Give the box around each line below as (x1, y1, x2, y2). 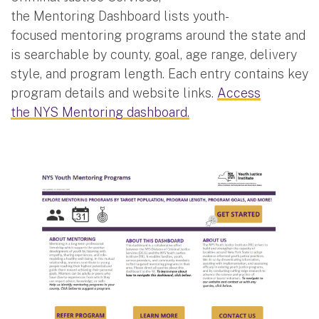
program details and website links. (11, 85, 217, 100)
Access (217, 85, 261, 100)
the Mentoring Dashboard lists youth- (11, 8, 229, 23)
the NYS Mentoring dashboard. (11, 104, 189, 120)
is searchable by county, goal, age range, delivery (11, 46, 297, 62)
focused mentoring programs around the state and (11, 27, 305, 43)
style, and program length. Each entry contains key (11, 66, 308, 81)
